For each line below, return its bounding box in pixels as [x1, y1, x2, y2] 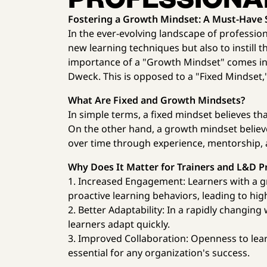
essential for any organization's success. [68, 246, 250, 259]
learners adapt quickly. [68, 218, 170, 231]
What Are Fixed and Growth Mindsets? [68, 94, 246, 107]
